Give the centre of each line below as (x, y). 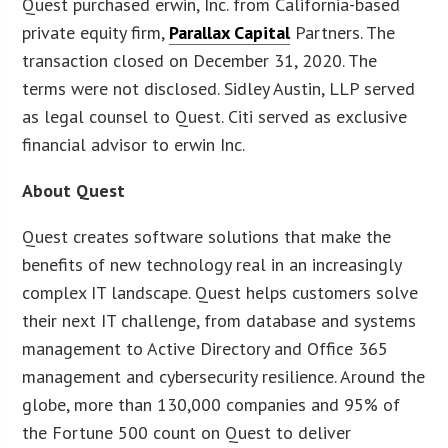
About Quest (74, 190)
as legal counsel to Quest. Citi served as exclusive (215, 116)
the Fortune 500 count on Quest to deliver (187, 432)
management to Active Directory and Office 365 (205, 348)
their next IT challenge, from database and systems (219, 320)
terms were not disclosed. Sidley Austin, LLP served (219, 88)
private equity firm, (96, 32)
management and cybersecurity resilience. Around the (224, 376)
